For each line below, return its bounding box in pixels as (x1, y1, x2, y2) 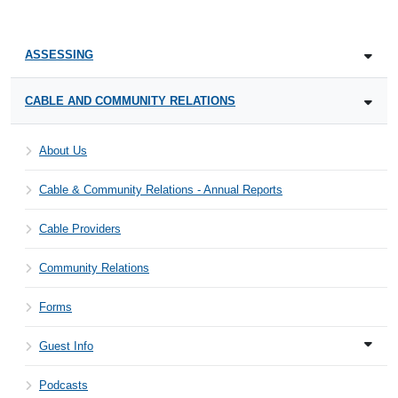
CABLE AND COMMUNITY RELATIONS (25, 93, 235, 107)
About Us (39, 143, 87, 157)
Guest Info (39, 338, 93, 353)
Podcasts (39, 378, 88, 392)
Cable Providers (39, 221, 121, 235)
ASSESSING (25, 47, 93, 61)
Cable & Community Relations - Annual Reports (39, 182, 283, 196)
